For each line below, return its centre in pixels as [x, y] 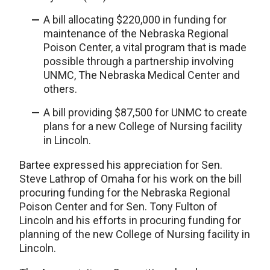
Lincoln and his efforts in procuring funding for [130, 220]
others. [60, 89]
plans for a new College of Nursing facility [143, 126]
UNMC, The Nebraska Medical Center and [142, 75]
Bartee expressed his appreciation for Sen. [121, 165]
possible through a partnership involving [139, 61]
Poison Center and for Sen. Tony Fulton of [118, 206]
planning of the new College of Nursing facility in [135, 234]
